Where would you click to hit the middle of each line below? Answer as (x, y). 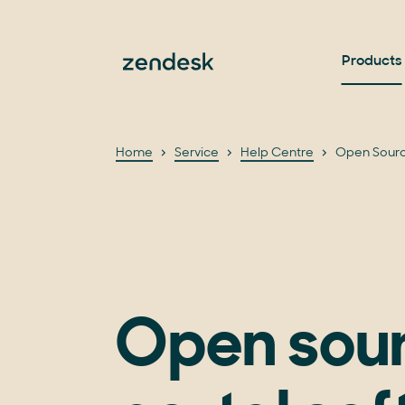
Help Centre (277, 153)
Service (197, 153)
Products (372, 61)
